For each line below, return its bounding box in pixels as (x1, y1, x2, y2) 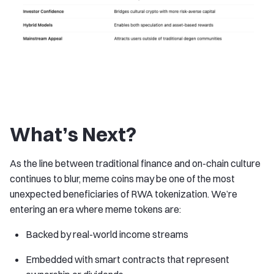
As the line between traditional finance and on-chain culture (10, 157, 261, 169)
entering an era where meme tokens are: (10, 202, 181, 215)
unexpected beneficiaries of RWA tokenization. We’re (10, 187, 237, 200)
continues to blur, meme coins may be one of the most (10, 172, 235, 185)
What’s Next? (10, 122, 136, 146)
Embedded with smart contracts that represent (26, 253, 229, 265)
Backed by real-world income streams (26, 228, 188, 240)
